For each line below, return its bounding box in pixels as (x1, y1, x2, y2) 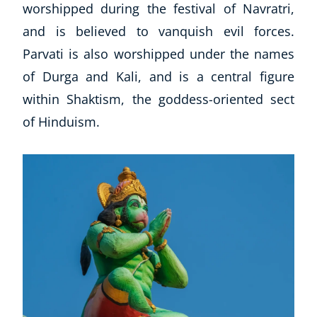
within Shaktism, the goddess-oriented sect (23, 91, 294, 108)
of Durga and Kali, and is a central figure (23, 68, 294, 86)
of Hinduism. (23, 113, 100, 131)
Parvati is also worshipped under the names (23, 45, 294, 63)
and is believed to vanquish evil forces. (23, 23, 294, 40)
